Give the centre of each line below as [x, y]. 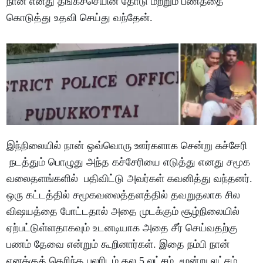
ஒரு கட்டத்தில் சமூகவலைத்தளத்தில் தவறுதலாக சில [124, 195]
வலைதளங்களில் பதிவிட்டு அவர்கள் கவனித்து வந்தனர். [131, 178]
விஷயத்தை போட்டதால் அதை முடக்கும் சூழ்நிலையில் [123, 211]
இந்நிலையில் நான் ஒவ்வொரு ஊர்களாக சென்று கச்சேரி [127, 145]
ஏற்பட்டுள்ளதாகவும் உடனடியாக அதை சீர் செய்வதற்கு [122, 227]
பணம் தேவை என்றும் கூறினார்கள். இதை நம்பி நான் [118, 244]
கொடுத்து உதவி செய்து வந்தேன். [80, 18]
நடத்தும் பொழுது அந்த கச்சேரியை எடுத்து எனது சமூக [129, 162]
